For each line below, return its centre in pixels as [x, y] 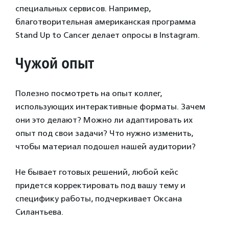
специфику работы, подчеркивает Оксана [99, 199]
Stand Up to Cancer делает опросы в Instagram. [108, 35]
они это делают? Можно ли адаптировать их [104, 120]
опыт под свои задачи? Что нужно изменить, [104, 133]
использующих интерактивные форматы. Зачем [110, 107]
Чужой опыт [55, 63]
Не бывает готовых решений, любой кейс [97, 172]
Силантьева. [39, 212]
